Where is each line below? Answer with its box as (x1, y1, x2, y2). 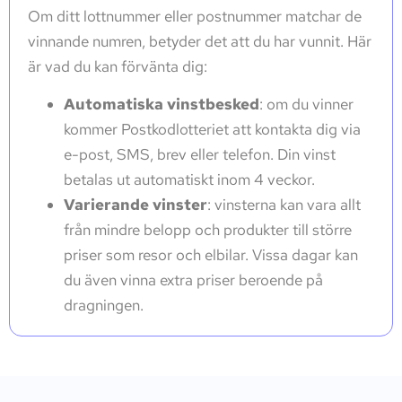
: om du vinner (259, 93, 354, 114)
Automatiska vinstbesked (64, 93, 259, 114)
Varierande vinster (64, 194, 207, 214)
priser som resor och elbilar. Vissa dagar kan (64, 244, 358, 265)
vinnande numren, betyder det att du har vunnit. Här (28, 31, 371, 51)
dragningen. (64, 294, 144, 315)
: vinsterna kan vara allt (207, 194, 361, 214)
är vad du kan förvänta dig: (28, 56, 207, 76)
